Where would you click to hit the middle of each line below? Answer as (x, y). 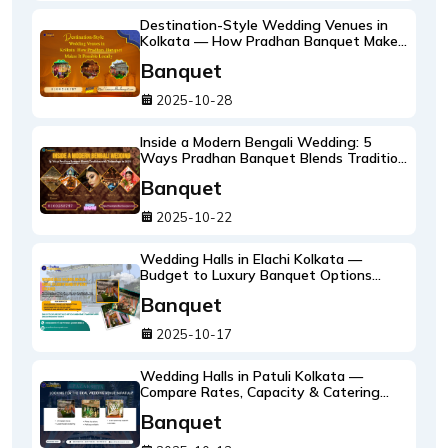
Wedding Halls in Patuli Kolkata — (251, 376)
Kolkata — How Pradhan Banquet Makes (272, 41)
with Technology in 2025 (220, 174)
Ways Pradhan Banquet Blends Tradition (273, 158)
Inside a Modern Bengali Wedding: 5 (255, 142)
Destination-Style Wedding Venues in (264, 25)
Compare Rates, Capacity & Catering (260, 392)
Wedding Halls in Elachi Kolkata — (251, 259)
